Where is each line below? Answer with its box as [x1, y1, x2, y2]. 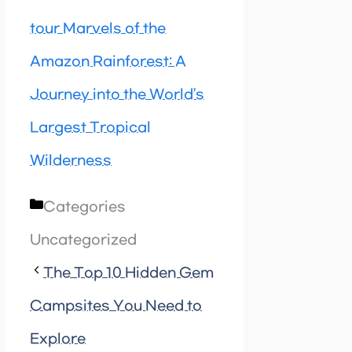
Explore [30, 332, 86, 348]
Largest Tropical [30, 120, 151, 137]
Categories [43, 200, 126, 216]
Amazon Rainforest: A [30, 54, 186, 71]
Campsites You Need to [30, 299, 202, 315]
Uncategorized [30, 233, 137, 249]
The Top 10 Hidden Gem [43, 266, 214, 282]
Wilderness [30, 153, 112, 170]
